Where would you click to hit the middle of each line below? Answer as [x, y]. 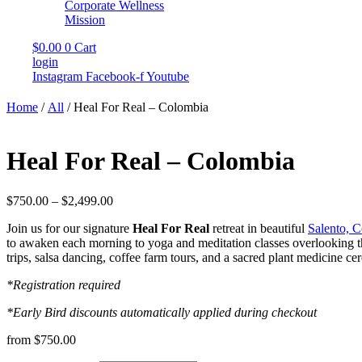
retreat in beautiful [259, 228]
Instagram [57, 76]
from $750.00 [41, 339]
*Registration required [63, 284]
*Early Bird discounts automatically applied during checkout [162, 312]
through [132, 243]
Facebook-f [115, 76]
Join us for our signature [69, 228]
